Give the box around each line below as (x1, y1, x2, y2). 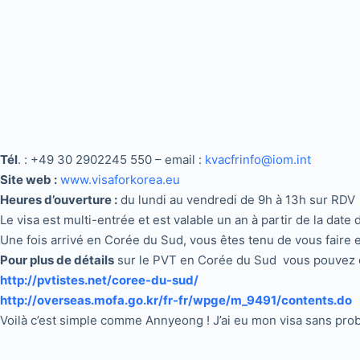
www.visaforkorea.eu (60, 171, 180, 187)
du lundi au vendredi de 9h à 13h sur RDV (117, 191, 355, 207)
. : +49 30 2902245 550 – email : (18, 151, 205, 167)
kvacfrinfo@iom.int (205, 151, 311, 167)
